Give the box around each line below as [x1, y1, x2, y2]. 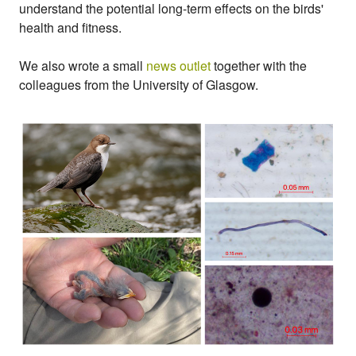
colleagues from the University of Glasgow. [19, 75, 258, 94]
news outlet [146, 56, 211, 75]
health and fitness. [19, 18, 122, 37]
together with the [211, 56, 307, 75]
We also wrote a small [19, 56, 146, 75]
